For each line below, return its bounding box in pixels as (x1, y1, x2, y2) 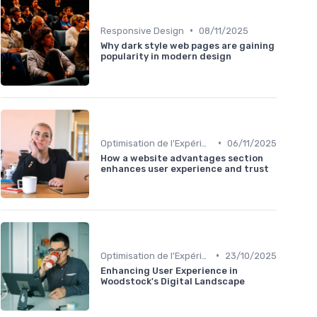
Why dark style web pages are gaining (100, 40, 275, 51)
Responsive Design (100, 25, 184, 36)
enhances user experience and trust (100, 163, 269, 174)
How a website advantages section (100, 152, 263, 163)
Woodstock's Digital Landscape (100, 275, 245, 287)
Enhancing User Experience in (100, 265, 238, 276)
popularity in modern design (100, 50, 231, 62)
